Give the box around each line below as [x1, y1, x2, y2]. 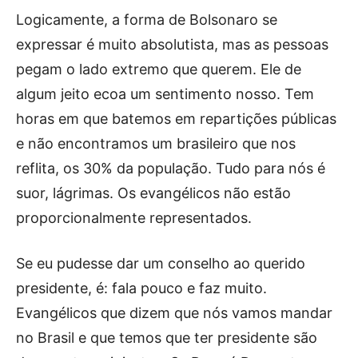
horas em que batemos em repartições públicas [16, 109, 336, 127]
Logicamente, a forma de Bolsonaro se [16, 10, 277, 28]
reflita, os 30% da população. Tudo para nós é [16, 159, 325, 177]
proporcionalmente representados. [16, 209, 252, 226]
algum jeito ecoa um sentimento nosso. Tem [16, 85, 314, 102]
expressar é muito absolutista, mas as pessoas [16, 35, 328, 53]
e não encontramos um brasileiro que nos [16, 134, 296, 152]
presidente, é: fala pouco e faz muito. [16, 279, 267, 296]
